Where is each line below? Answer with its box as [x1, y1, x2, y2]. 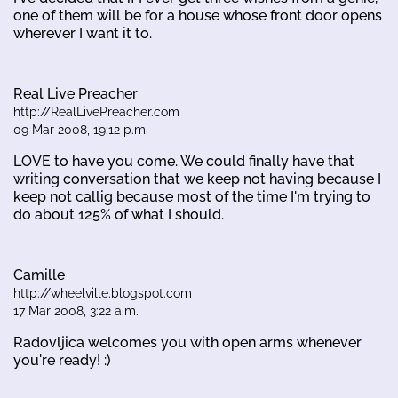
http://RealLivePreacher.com [13, 104, 179, 119]
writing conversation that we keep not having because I [13, 170, 381, 187]
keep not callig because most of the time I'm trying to [13, 187, 370, 205]
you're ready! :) [13, 351, 111, 369]
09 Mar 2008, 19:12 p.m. [13, 122, 148, 137]
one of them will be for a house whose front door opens [13, 6, 382, 24]
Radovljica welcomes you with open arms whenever [13, 333, 362, 351]
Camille [13, 266, 65, 283]
